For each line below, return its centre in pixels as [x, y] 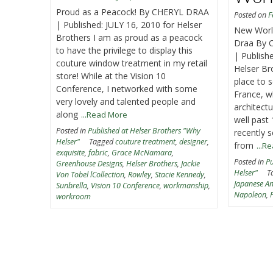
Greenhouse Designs [90, 163]
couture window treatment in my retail [132, 63]
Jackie [191, 163]
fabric [98, 152]
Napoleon [250, 194]
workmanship [186, 185]
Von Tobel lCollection [90, 174]
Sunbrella [72, 185]
